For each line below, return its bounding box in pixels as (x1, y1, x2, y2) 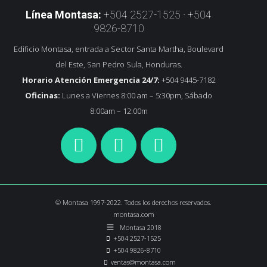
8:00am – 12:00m (89, 105, 148, 116)
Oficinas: (25, 90, 60, 101)
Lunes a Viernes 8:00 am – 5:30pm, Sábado (60, 90, 212, 101)
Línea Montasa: (26, 8, 101, 21)
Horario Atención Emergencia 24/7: (21, 74, 160, 85)
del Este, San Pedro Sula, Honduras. (55, 59, 182, 70)
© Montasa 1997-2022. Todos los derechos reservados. (55, 198, 212, 207)
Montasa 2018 (120, 222, 162, 232)
